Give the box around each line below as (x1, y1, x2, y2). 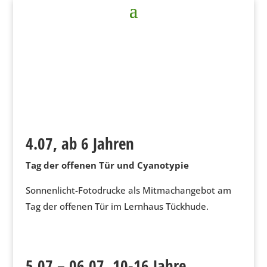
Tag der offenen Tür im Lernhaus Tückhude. (25, 200, 209, 212)
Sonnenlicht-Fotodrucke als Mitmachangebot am (25, 184, 231, 196)
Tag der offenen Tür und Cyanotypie (25, 159, 189, 171)
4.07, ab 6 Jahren (25, 132, 134, 154)
